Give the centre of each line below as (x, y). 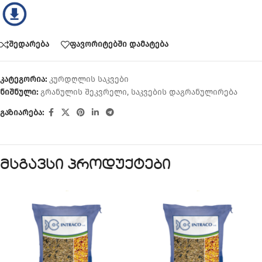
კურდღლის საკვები (89, 79)
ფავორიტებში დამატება (119, 44)
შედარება (29, 44)
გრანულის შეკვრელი (84, 92)
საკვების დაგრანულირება (184, 92)
